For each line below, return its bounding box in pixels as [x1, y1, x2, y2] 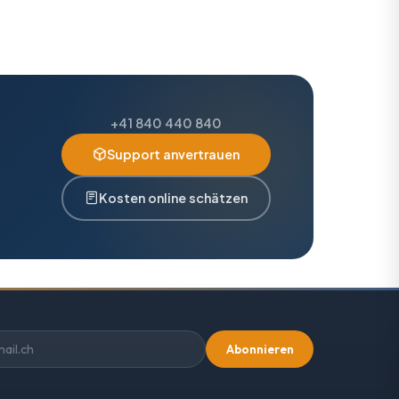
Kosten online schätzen [99, 189, 248, 206]
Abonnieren [225, 341, 294, 358]
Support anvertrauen [107, 145, 240, 162]
